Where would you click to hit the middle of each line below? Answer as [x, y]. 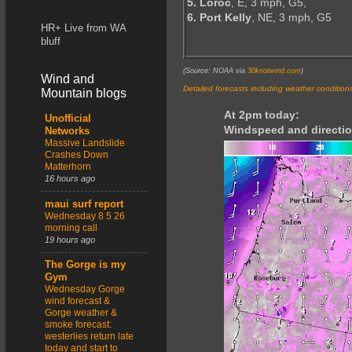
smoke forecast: [78, 324]
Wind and [68, 79]
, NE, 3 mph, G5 [291, 18]
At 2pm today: [262, 115]
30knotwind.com [274, 71]
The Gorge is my [85, 264]
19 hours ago [70, 239]
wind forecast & [77, 301]
